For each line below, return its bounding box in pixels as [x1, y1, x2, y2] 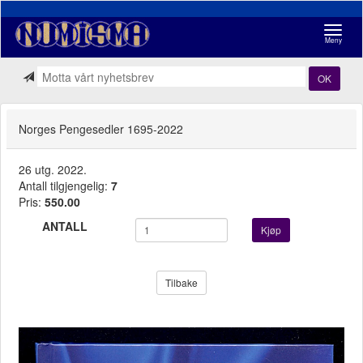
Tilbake [165, 275, 198, 289]
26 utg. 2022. [19, 160, 87, 177]
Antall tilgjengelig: [19, 177, 111, 194]
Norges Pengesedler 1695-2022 [19, 121, 183, 137]
